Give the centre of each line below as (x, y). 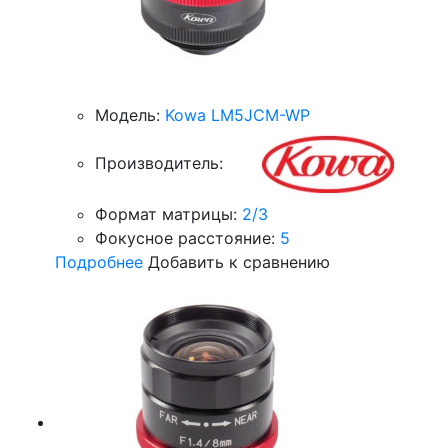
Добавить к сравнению (239, 262)
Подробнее (99, 262)
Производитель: (159, 162)
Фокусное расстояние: (185, 238)
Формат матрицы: (166, 214)
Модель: (127, 115)
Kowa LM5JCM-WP (237, 115)
